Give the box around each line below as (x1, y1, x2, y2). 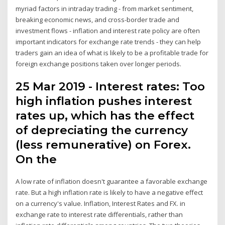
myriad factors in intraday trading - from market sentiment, (16, 4, 194, 13)
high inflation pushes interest (16, 94, 192, 108)
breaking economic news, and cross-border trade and (16, 15, 180, 24)
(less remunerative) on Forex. (16, 138, 191, 152)
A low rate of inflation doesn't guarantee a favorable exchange (16, 177, 208, 186)
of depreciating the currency (16, 123, 188, 138)
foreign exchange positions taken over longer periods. (16, 59, 182, 68)
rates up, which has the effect (16, 108, 195, 123)
